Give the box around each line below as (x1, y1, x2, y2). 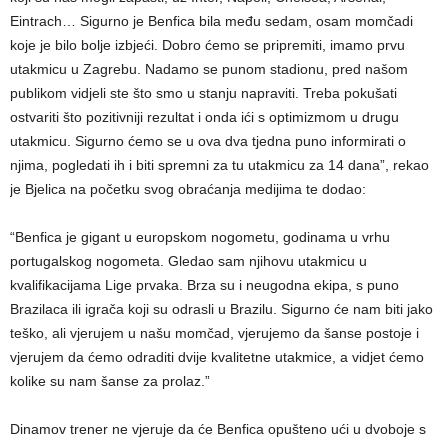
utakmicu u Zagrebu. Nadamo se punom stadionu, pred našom (10, 60, 408, 77)
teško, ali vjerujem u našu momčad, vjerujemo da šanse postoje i (10, 324, 419, 341)
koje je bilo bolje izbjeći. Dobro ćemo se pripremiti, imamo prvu (10, 36, 405, 53)
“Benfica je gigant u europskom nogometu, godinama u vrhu (10, 228, 390, 245)
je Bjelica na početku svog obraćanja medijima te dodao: (10, 180, 366, 197)
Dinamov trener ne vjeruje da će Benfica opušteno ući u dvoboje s (10, 420, 426, 437)
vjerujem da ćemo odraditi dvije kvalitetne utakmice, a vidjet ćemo (10, 348, 424, 365)
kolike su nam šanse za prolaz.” (10, 372, 210, 389)
